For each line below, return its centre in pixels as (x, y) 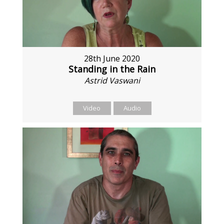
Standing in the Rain (112, 69)
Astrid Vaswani (112, 80)
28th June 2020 (112, 58)
